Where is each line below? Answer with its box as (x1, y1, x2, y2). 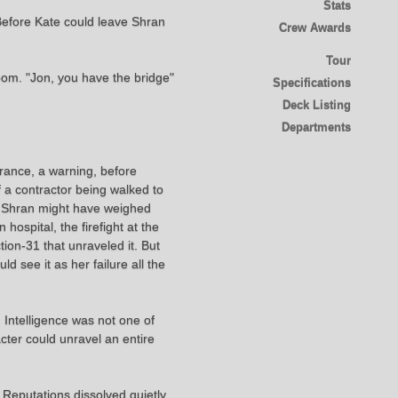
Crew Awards (278, 20, 351, 35)
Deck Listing (282, 98, 351, 112)
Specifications (272, 76, 351, 90)
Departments (281, 120, 351, 134)
